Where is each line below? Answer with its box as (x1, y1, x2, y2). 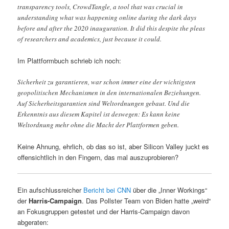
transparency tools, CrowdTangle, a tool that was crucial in (17, 2, 184, 11)
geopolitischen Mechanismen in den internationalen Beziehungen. (17, 88, 201, 98)
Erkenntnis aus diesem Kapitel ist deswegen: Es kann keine (17, 109, 180, 119)
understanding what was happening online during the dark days (17, 12, 197, 22)
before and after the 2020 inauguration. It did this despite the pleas (17, 23, 205, 33)
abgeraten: (17, 217, 49, 227)
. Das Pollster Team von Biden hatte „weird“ (82, 196, 211, 206)
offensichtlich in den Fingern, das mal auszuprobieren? (17, 152, 179, 163)
